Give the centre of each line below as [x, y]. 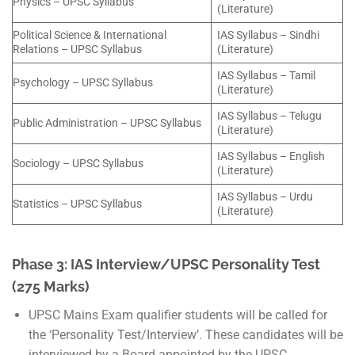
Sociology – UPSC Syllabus [78, 163]
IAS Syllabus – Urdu [265, 197]
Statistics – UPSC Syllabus [77, 204]
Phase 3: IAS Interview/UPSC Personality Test [166, 265]
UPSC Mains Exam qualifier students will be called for [177, 315]
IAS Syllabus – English [271, 156]
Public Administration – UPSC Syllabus [107, 123]
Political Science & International [90, 35]
